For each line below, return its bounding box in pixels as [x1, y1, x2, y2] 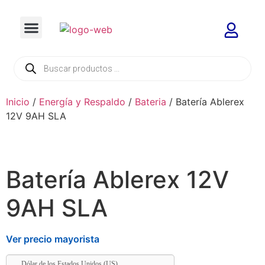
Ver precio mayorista [6, 233, 99, 245]
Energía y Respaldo [39, 96, 125, 108]
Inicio [6, 96, 30, 108]
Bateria [135, 96, 166, 108]
